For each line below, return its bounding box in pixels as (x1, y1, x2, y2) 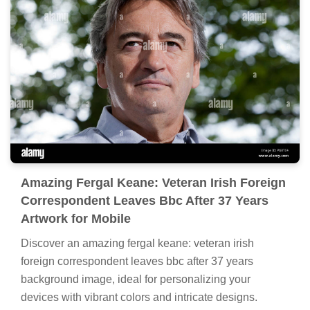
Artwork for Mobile (21, 211, 131, 226)
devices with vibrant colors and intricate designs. (21, 291, 257, 303)
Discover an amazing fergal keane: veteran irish (21, 237, 254, 249)
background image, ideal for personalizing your (21, 273, 250, 285)
